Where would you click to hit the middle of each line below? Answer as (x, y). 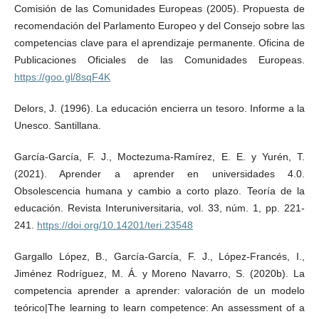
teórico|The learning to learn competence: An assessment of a (159, 308)
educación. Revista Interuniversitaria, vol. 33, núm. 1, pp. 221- (159, 208)
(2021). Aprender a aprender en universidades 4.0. (159, 174)
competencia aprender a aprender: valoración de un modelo (159, 291)
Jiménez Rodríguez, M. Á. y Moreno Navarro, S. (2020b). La (159, 274)
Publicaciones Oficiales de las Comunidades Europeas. (159, 60)
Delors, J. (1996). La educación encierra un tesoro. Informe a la (159, 109)
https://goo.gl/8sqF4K (62, 77)
